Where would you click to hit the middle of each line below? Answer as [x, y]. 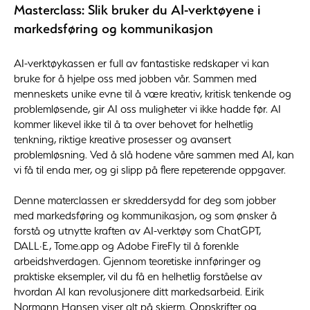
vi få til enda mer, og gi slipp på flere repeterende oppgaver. [150, 170]
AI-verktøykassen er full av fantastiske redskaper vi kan [142, 63]
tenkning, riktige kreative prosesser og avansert [122, 139]
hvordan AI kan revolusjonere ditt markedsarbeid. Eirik [139, 292]
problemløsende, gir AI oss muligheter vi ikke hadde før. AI [147, 109]
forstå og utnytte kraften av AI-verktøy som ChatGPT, [137, 231]
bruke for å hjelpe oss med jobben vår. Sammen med [135, 79]
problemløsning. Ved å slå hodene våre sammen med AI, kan [154, 155]
